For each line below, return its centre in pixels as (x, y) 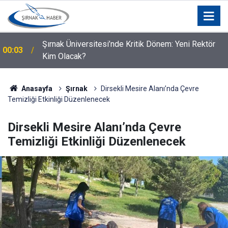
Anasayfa (36, 89)
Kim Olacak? (64, 56)
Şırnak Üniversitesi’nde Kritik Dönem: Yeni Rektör (129, 44)
